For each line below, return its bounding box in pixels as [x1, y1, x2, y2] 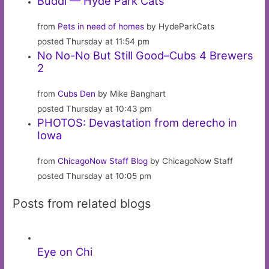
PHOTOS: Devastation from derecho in [37, 115, 238, 129]
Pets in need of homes [58, 21, 145, 31]
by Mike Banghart [95, 88, 166, 98]
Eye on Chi [37, 245, 93, 259]
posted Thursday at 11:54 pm [37, 36, 150, 46]
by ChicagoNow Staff [148, 156, 234, 166]
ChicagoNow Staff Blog [58, 156, 148, 166]
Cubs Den [58, 88, 96, 98]
